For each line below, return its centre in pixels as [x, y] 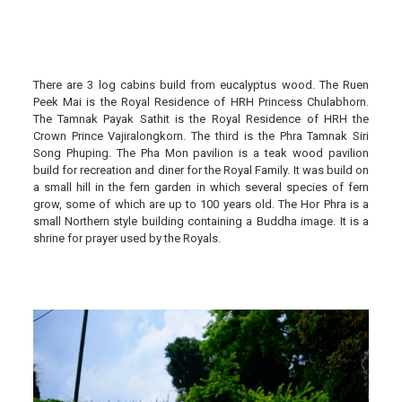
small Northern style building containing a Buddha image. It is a [201, 221]
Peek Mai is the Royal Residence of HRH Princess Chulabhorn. [201, 101]
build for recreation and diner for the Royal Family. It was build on [201, 170]
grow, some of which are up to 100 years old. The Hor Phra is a [201, 204]
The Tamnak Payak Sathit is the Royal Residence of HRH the [201, 118]
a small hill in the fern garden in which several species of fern [201, 187]
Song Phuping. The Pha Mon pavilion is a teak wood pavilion [201, 153]
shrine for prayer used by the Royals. [127, 238]
